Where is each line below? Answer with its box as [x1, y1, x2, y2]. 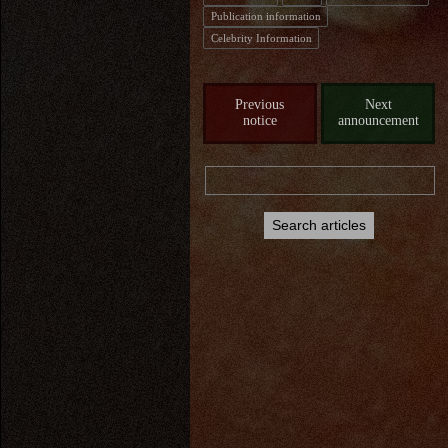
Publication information [210, 10, 321, 22]
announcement [337, 113, 419, 129]
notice [242, 113, 277, 129]
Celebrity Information [210, 31, 312, 44]
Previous [235, 97, 285, 113]
